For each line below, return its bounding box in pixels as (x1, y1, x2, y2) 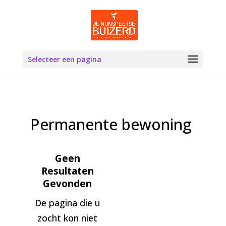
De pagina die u (34, 197, 100, 209)
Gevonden (43, 177, 92, 190)
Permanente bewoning (30, 114, 192, 135)
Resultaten (41, 164, 94, 178)
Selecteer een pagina (27, 54, 101, 64)
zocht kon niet (37, 212, 98, 224)
